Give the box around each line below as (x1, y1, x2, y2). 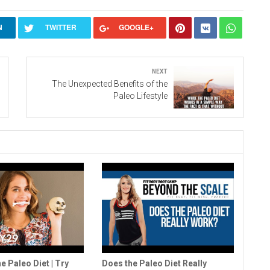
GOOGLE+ (118, 22, 154, 33)
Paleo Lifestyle (113, 91, 168, 101)
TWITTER (45, 22, 77, 33)
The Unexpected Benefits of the (52, 79, 168, 89)
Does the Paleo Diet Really (101, 259, 207, 269)
